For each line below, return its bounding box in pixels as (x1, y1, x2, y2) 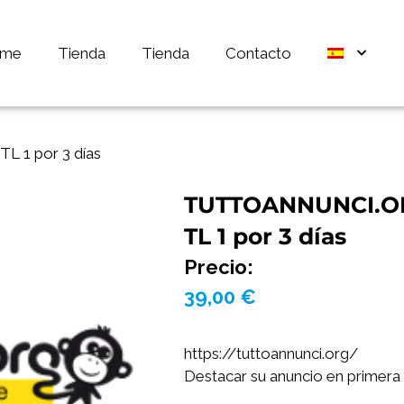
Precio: (183, 254, 253, 279)
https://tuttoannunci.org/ (183, 344, 358, 363)
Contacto (225, 43, 291, 62)
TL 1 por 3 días (183, 222, 346, 250)
